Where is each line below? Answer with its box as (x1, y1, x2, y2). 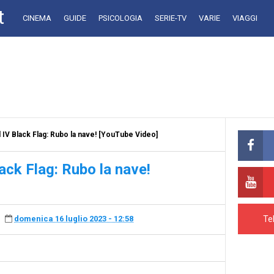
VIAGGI (232, 13, 257, 23)
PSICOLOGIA (98, 13, 143, 23)
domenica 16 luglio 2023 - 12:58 (14, 214, 133, 224)
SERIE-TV (155, 13, 187, 23)
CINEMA (23, 13, 51, 23)
